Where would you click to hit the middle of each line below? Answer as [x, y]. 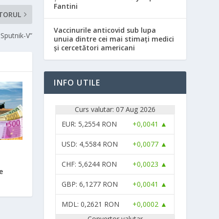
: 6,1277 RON [97, 184]
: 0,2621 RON [99, 204]
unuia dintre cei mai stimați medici [114, 39]
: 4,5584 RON [97, 144]
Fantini [66, 6]
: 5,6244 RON [96, 164]
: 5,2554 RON [96, 124]
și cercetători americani [95, 47]
